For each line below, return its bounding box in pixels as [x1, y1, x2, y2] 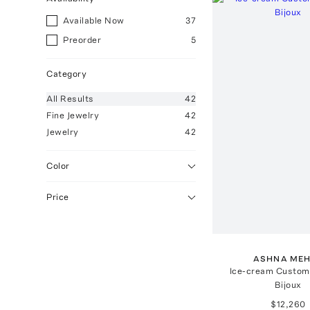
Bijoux [274, 279, 302, 290]
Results [60, 93, 94, 104]
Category [46, 69, 87, 79]
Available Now [63, 15, 125, 26]
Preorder [63, 35, 102, 45]
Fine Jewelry [46, 110, 100, 120]
